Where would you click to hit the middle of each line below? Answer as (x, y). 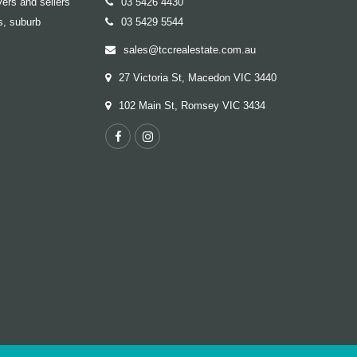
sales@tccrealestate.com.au (189, 49)
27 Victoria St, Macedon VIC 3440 (197, 77)
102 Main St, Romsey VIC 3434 (192, 105)
